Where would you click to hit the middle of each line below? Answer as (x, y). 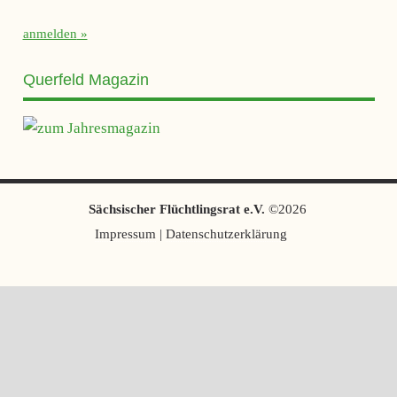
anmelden (50, 34)
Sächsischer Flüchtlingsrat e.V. (178, 209)
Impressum (125, 234)
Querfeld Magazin (86, 79)
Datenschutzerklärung (226, 234)
